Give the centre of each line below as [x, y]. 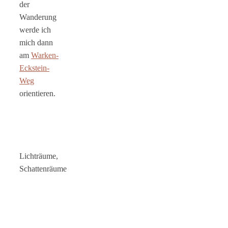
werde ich [35, 30]
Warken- [45, 55]
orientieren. [37, 93]
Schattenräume [43, 168]
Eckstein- [34, 68]
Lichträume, [39, 156]
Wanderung [38, 17]
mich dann [36, 42]
